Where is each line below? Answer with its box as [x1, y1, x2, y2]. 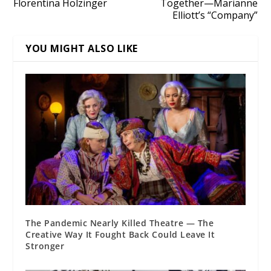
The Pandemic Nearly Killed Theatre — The [25, 217, 214, 229]
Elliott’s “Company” [172, 8, 258, 22]
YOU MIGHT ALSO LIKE [25, 41, 138, 55]
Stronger [25, 240, 65, 252]
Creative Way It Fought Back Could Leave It [25, 229, 215, 241]
